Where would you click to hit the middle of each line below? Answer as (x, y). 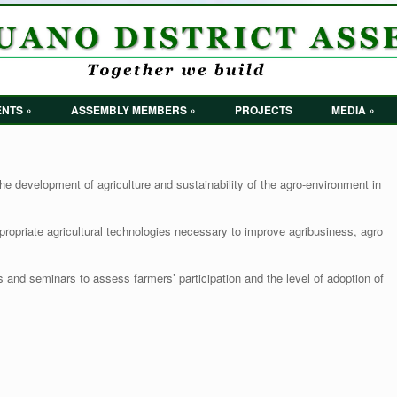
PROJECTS (264, 109)
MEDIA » (353, 109)
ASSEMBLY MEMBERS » (133, 109)
